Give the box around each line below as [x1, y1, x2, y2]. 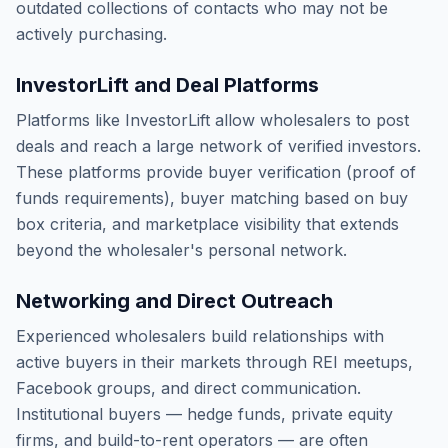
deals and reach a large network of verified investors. [16, 136, 421, 156]
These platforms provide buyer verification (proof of [16, 162, 416, 182]
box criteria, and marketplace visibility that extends [16, 214, 399, 234]
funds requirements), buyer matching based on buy [16, 188, 408, 208]
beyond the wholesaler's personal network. [16, 240, 347, 260]
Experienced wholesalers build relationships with [16, 326, 384, 346]
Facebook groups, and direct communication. [16, 378, 361, 398]
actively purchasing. [16, 24, 167, 44]
